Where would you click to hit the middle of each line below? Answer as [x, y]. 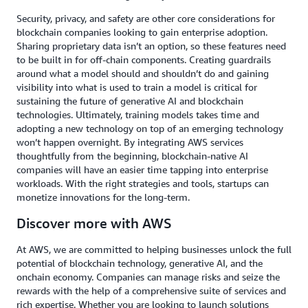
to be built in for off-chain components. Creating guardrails [144, 59]
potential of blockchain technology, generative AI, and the [140, 263]
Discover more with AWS [94, 223]
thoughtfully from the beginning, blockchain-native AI [132, 156]
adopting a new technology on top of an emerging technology [150, 128]
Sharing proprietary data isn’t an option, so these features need [151, 46]
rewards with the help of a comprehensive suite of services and [151, 290]
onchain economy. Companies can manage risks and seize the [148, 277]
